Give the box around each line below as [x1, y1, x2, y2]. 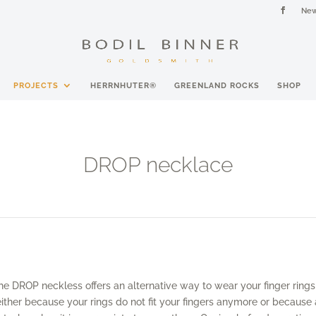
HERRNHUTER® [90, 81, 157, 90]
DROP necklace [83, 152, 233, 177]
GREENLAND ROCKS [174, 81, 260, 90]
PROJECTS [13, 81, 59, 90]
